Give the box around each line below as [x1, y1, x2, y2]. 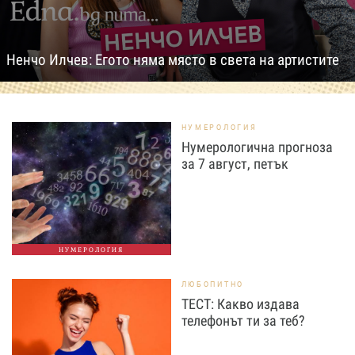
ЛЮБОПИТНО [181, 279, 244, 289]
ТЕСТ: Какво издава [181, 296, 300, 312]
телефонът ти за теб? [181, 312, 305, 329]
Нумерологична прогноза [181, 139, 333, 155]
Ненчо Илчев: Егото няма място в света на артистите [6, 51, 339, 69]
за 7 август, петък [181, 155, 288, 172]
